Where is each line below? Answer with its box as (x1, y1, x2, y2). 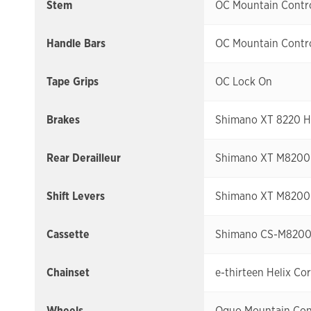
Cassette (47, 227, 90, 242)
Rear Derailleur (47, 151, 121, 166)
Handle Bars (47, 36, 106, 51)
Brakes (47, 112, 80, 128)
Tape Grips (47, 74, 99, 90)
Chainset (47, 265, 90, 280)
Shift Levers (47, 189, 105, 204)
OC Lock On (215, 74, 272, 90)
